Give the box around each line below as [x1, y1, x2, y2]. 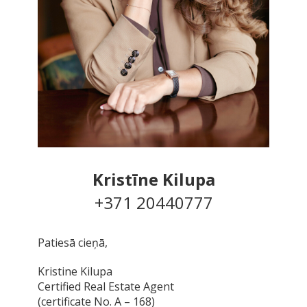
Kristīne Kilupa [92, 167, 215, 191]
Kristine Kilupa [38, 263, 112, 279]
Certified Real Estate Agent [38, 278, 174, 294]
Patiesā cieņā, [38, 234, 108, 250]
